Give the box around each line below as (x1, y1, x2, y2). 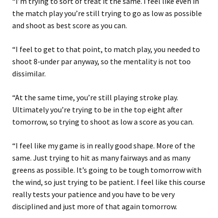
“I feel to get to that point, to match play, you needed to (12, 44, 200, 54)
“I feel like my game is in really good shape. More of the (12, 141, 195, 151)
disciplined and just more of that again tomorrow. (12, 201, 177, 212)
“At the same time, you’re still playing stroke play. (12, 92, 178, 103)
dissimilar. (12, 69, 46, 79)
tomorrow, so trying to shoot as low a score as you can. (12, 117, 194, 127)
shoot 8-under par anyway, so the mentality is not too (12, 56, 191, 67)
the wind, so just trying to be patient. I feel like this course (12, 177, 205, 187)
